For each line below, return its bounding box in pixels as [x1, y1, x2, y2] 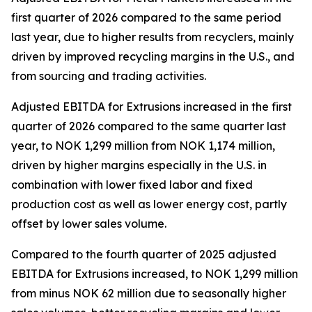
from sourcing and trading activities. [11, 69, 212, 83]
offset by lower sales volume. [11, 217, 169, 231]
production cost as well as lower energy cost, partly [11, 197, 287, 211]
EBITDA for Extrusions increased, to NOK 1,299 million [11, 267, 298, 281]
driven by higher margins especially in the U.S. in [11, 158, 267, 172]
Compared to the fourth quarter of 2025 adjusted [11, 247, 276, 261]
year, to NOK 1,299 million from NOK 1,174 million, [11, 139, 275, 153]
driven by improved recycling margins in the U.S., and [11, 49, 295, 63]
